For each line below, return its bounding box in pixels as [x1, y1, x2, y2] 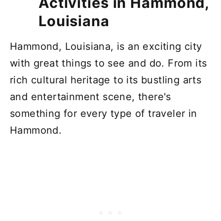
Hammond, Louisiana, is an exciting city [10, 40, 202, 52]
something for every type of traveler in [10, 107, 197, 119]
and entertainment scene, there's [10, 90, 171, 103]
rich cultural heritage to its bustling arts [10, 74, 202, 86]
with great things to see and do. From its [10, 57, 207, 69]
